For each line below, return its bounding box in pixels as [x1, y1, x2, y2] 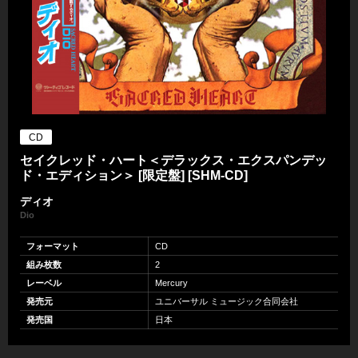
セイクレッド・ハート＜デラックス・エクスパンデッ [20, 153, 327, 167]
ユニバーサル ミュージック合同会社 [155, 296, 298, 306]
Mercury [155, 277, 188, 288]
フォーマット [26, 241, 79, 251]
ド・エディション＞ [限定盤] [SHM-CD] [20, 168, 248, 182]
